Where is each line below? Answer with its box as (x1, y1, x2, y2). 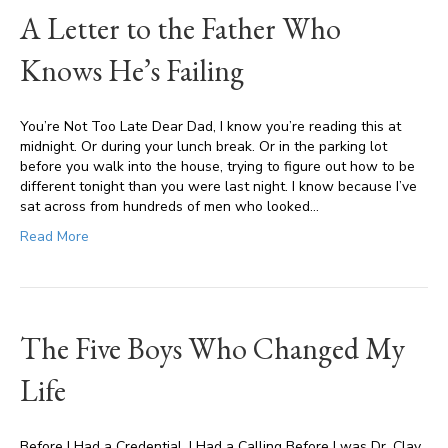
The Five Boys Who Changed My (20, 329, 405, 368)
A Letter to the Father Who (20, 9, 341, 48)
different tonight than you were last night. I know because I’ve (20, 177, 417, 196)
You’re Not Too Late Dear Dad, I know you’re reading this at (20, 117, 401, 136)
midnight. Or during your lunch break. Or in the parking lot (20, 137, 387, 156)
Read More (20, 227, 89, 246)
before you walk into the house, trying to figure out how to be (20, 157, 415, 176)
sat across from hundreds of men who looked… (20, 197, 319, 216)
